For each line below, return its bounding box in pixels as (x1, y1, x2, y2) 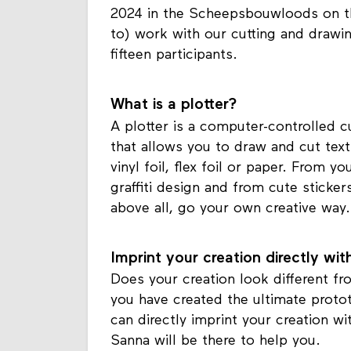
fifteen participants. (110, 48, 237, 63)
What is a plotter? (110, 97, 237, 114)
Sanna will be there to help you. (110, 334, 325, 349)
